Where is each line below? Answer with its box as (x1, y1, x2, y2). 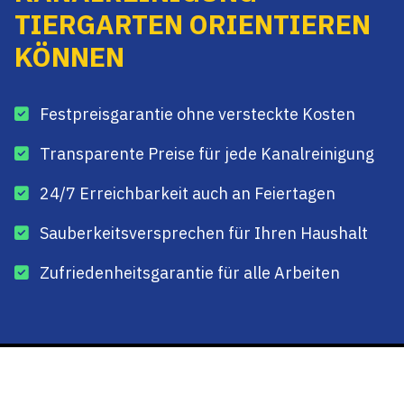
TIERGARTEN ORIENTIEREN (14, 6, 371, 41)
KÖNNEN (14, 39, 124, 74)
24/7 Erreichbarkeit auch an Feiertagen (40, 183, 335, 204)
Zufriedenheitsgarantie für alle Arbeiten (40, 262, 340, 283)
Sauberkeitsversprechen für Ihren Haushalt (40, 223, 368, 243)
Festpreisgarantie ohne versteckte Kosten (40, 104, 355, 124)
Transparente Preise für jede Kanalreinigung (40, 143, 374, 164)
